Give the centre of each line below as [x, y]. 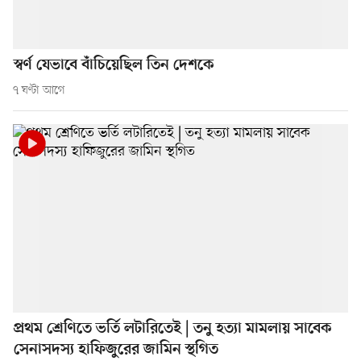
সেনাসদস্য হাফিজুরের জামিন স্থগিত [116, 350]
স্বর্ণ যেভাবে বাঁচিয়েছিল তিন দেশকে [114, 65]
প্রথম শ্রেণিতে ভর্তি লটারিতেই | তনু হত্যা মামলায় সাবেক [172, 329]
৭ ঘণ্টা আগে [39, 90]
